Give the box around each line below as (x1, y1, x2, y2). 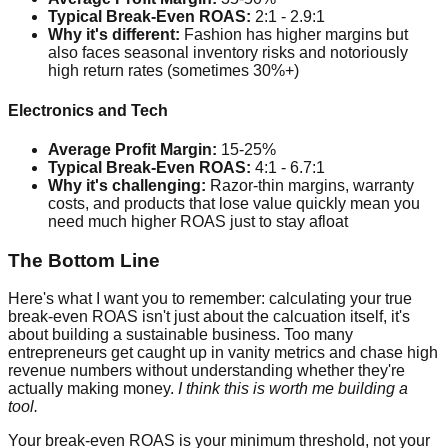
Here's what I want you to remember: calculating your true (8, 290, 412, 308)
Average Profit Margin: (48, 140, 217, 158)
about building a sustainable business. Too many (8, 326, 353, 344)
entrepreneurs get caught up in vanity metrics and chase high (8, 344, 438, 362)
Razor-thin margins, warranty (206, 176, 414, 194)
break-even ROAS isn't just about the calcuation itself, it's (8, 308, 410, 326)
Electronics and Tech (8, 101, 168, 119)
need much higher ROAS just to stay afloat (48, 212, 348, 230)
